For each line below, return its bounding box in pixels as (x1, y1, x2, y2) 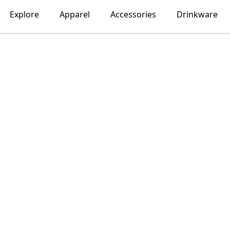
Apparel (59, 9, 90, 20)
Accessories (110, 9, 156, 20)
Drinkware (176, 9, 218, 20)
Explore (9, 9, 39, 20)
